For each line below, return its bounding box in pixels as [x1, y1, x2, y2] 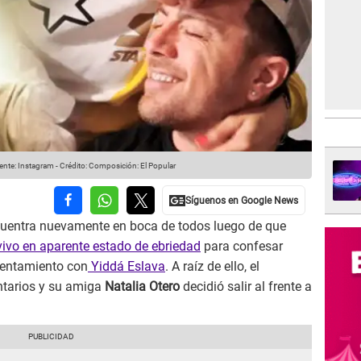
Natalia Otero [105, 279, 180, 295]
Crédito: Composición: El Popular [60, 161, 176, 171]
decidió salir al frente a [180, 279, 312, 295]
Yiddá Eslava [88, 259, 165, 275]
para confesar [201, 239, 283, 255]
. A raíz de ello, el [165, 259, 259, 275]
